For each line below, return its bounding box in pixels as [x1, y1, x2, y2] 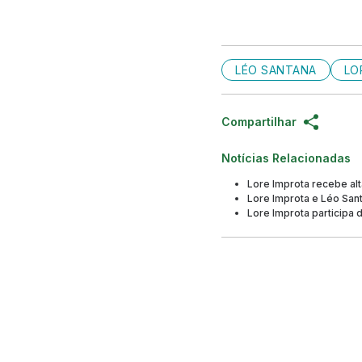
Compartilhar [221, 115, 297, 129]
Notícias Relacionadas [221, 151, 351, 166]
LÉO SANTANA [235, 63, 317, 78]
